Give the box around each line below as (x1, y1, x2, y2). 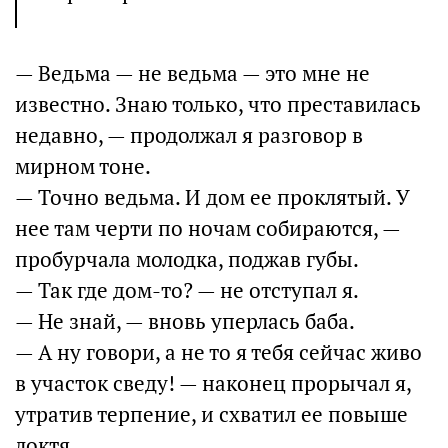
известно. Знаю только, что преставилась (15, 91, 421, 118)
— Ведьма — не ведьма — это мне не (15, 60, 370, 87)
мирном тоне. (15, 153, 151, 180)
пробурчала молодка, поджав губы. (15, 246, 359, 273)
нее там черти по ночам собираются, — (15, 215, 400, 242)
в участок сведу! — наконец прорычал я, (15, 370, 411, 397)
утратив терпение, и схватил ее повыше (15, 401, 408, 428)
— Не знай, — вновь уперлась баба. (15, 308, 355, 335)
